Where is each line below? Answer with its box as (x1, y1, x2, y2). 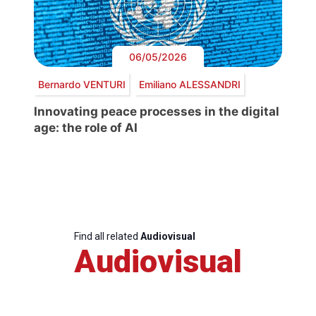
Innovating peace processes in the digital (34, 104, 279, 119)
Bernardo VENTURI (37, 78, 126, 90)
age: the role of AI (34, 121, 138, 135)
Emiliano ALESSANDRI (138, 78, 241, 90)
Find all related (74, 231, 140, 243)
